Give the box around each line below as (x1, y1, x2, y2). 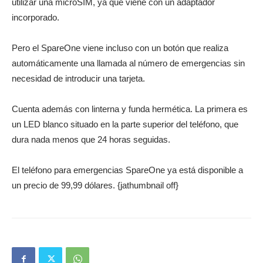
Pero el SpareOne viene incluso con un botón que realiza (12, 43, 228, 53)
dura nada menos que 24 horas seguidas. (12, 134, 170, 145)
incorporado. (12, 12, 59, 23)
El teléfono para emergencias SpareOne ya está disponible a (12, 165, 243, 176)
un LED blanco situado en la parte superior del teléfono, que (12, 119, 238, 130)
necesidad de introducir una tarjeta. (12, 73, 145, 84)
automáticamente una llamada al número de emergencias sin (12, 58, 245, 69)
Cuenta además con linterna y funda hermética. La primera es (12, 104, 248, 114)
